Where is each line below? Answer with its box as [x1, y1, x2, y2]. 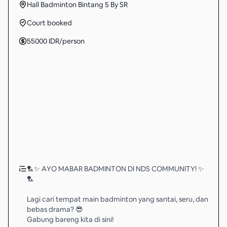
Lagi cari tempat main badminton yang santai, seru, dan [27, 195, 208, 204]
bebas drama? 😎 [27, 205, 83, 214]
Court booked [27, 18, 72, 27]
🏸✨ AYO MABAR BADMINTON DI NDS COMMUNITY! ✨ [27, 164, 204, 173]
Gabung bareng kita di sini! [27, 215, 113, 224]
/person [59, 36, 85, 46]
